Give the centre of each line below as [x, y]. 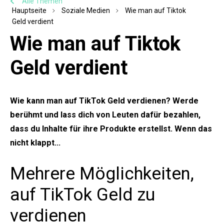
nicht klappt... [35, 143]
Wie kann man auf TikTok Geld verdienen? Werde [104, 101]
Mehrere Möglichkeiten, [102, 174]
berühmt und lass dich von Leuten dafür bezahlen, [105, 115]
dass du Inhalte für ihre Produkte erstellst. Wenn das [111, 129]
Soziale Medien [86, 11]
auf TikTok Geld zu [82, 195]
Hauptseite [29, 11]
